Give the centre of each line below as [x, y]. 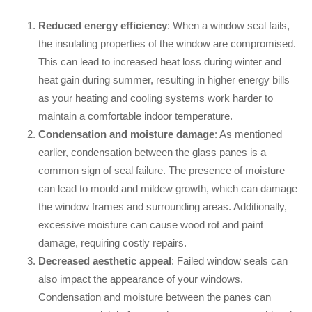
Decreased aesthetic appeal [105, 261]
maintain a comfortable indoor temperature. [135, 116]
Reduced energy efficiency [103, 26]
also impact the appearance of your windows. [141, 279]
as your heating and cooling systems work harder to [156, 98]
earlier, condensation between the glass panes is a [152, 153]
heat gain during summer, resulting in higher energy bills [164, 80]
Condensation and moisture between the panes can [155, 297]
